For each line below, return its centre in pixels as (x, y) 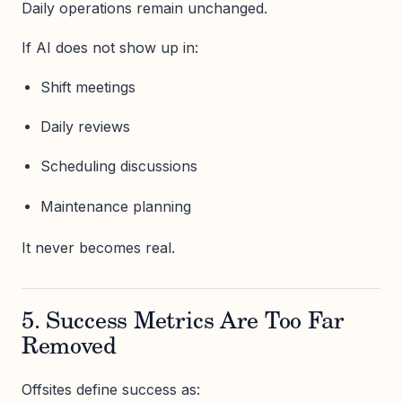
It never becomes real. (98, 248)
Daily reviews (85, 127)
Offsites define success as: (111, 390)
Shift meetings (87, 87)
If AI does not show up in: (110, 47)
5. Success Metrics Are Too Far (183, 323)
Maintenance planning (115, 206)
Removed (69, 349)
